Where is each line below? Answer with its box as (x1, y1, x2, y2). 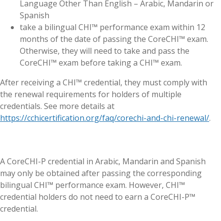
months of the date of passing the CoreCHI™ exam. (20, 34, 208, 45)
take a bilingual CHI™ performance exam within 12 (20, 22, 205, 33)
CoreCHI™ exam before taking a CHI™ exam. (20, 57, 182, 69)
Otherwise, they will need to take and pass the (20, 45, 189, 57)
